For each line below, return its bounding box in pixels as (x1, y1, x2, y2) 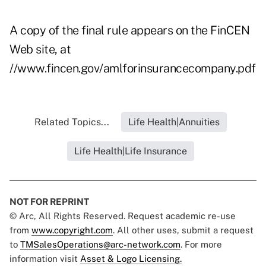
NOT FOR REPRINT (9, 197, 89, 207)
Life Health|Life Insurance (74, 145, 187, 157)
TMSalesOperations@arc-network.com (20, 239, 180, 250)
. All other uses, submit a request (113, 225, 254, 236)
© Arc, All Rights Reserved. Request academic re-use (9, 211, 236, 221)
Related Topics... (34, 116, 109, 128)
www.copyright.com (31, 225, 113, 236)
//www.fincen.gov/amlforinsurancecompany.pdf (9, 61, 256, 76)
